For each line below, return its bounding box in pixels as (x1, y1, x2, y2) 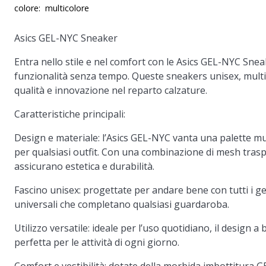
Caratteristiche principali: (14, 107, 125, 121)
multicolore (45, 2, 89, 14)
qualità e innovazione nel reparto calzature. (14, 84, 207, 97)
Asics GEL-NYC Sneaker (14, 31, 118, 45)
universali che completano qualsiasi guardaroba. (14, 198, 229, 211)
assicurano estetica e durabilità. (14, 160, 154, 173)
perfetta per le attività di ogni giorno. (14, 236, 179, 249)
